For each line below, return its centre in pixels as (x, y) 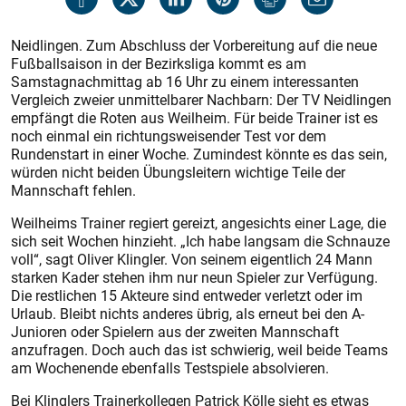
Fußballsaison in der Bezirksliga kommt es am (159, 63)
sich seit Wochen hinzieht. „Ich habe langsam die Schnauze (200, 241)
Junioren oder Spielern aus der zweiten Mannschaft (175, 332)
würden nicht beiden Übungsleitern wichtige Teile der (178, 172)
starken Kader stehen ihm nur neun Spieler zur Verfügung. (194, 277)
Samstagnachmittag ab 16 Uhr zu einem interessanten (185, 82)
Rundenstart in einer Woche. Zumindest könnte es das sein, (199, 154)
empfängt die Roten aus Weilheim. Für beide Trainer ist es (194, 118)
